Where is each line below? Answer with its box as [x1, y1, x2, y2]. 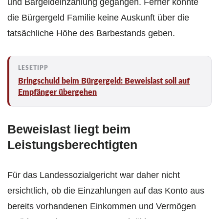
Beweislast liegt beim [7, 122, 131, 136]
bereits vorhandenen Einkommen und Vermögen [7, 201, 196, 212]
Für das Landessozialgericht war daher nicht [7, 170, 180, 180]
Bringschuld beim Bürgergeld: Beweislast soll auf [18, 77, 190, 86]
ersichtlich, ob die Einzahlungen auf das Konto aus [7, 186, 204, 196]
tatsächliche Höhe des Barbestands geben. [7, 28, 175, 39]
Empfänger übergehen [18, 88, 97, 97]
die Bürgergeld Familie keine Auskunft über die [7, 13, 189, 23]
